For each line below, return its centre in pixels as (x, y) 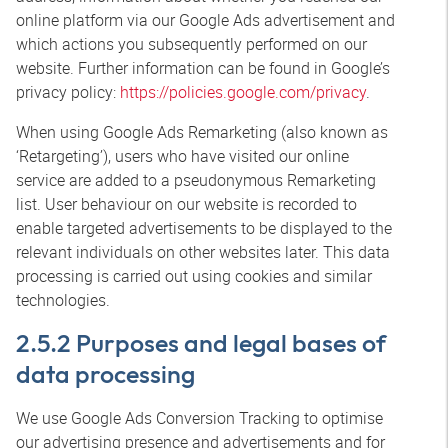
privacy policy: (68, 92)
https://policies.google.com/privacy (243, 92)
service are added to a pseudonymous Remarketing (196, 180)
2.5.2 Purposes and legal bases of (201, 343)
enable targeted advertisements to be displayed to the (204, 228)
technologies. (63, 300)
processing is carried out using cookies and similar (194, 276)
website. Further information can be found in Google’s (203, 68)
